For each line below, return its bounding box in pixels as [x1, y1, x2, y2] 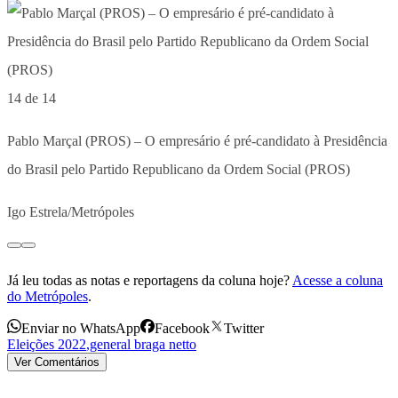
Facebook [155, 320, 210, 336]
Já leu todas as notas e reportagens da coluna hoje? [7, 272, 290, 288]
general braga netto [90, 336, 196, 352]
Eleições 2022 [7, 336, 86, 352]
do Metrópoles [7, 288, 88, 304]
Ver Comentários [14, 354, 99, 369]
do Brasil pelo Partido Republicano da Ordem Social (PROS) [7, 161, 350, 177]
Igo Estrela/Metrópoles [7, 203, 134, 219]
